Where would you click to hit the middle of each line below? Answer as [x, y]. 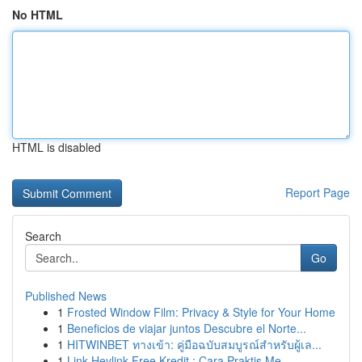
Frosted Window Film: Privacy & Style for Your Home [201, 312]
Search [43, 236]
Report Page [318, 192]
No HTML [38, 15]
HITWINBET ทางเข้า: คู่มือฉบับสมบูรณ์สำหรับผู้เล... [194, 344]
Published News [66, 296]
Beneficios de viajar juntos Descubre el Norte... [187, 328]
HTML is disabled [57, 147]
